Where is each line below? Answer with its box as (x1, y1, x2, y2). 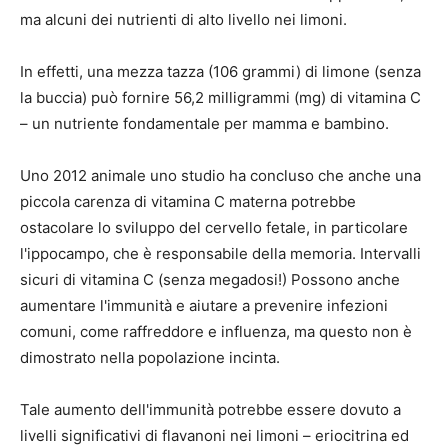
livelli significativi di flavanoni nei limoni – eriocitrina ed (20, 426, 409, 446)
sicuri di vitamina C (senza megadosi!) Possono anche (20, 270, 400, 290)
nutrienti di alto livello (117, 10, 270, 30)
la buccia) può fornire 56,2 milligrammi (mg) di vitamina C (20, 88, 421, 108)
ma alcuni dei (20, 10, 117, 30)
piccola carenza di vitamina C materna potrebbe (20, 192, 356, 212)
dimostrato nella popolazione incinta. (20, 348, 280, 368)
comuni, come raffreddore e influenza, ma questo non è (20, 322, 412, 342)
